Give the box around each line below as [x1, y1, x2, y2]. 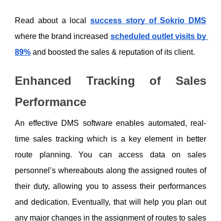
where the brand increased [15, 32, 110, 40]
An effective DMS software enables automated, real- [15, 119, 206, 128]
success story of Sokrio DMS [90, 16, 206, 25]
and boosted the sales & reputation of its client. [31, 47, 197, 56]
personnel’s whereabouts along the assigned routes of [15, 166, 206, 175]
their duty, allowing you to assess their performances [15, 182, 206, 191]
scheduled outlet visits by [110, 32, 207, 40]
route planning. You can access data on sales [15, 150, 206, 159]
